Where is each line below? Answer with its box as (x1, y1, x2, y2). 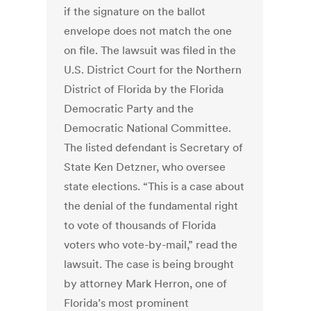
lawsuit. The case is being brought (64, 257, 235, 271)
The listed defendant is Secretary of (64, 140, 244, 155)
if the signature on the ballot (64, 4, 206, 19)
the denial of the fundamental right (64, 199, 239, 213)
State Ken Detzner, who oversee (64, 160, 226, 174)
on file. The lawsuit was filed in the (64, 43, 237, 58)
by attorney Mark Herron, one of (64, 276, 228, 291)
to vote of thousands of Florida (64, 218, 217, 233)
